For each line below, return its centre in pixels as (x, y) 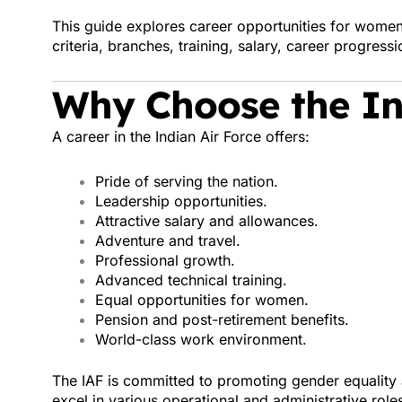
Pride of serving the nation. (187, 181)
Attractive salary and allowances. (207, 221)
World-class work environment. (201, 339)
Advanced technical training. (191, 280)
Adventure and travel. (168, 240)
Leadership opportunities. (181, 201)
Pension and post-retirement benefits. (222, 319)
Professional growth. (165, 260)
